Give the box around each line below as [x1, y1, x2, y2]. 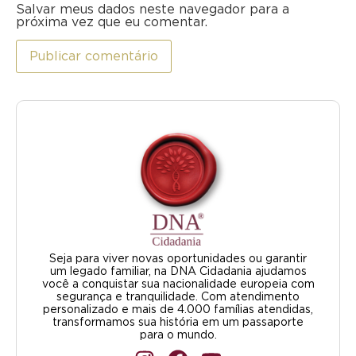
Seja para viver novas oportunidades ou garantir [49, 253, 307, 265]
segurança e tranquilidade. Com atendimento [56, 292, 300, 304]
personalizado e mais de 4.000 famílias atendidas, [43, 304, 313, 316]
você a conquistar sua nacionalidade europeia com [41, 279, 315, 291]
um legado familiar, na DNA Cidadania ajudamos [49, 266, 307, 278]
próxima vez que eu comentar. [16, 15, 207, 29]
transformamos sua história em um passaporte [52, 317, 304, 329]
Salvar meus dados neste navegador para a [16, 2, 289, 16]
